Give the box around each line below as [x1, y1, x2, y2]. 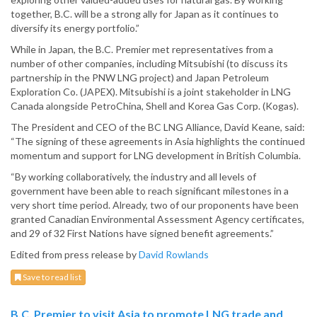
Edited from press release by [11, 248, 139, 261]
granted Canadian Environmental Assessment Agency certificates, [11, 213, 304, 226]
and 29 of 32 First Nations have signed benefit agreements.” [11, 227, 274, 240]
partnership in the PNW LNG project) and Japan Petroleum [11, 71, 269, 84]
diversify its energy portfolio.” [11, 22, 139, 35]
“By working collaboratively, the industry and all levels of [11, 171, 256, 183]
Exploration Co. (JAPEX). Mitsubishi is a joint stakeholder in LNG [11, 86, 291, 98]
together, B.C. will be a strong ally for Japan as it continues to [11, 8, 279, 21]
